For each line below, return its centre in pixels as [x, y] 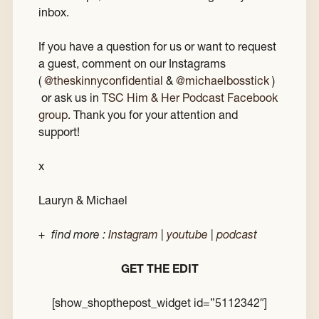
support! [59, 132]
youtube [187, 235]
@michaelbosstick [223, 81]
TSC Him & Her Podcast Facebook [190, 98]
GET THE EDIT [159, 269]
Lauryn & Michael [83, 200]
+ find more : [73, 235]
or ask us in [70, 98]
